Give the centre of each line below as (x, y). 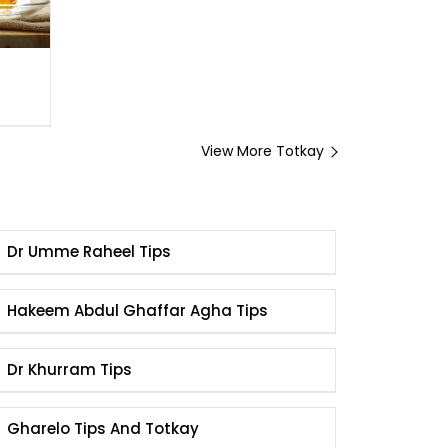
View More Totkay (262, 150)
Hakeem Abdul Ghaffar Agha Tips (137, 310)
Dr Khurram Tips (69, 369)
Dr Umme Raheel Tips (88, 251)
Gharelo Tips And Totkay (102, 428)
